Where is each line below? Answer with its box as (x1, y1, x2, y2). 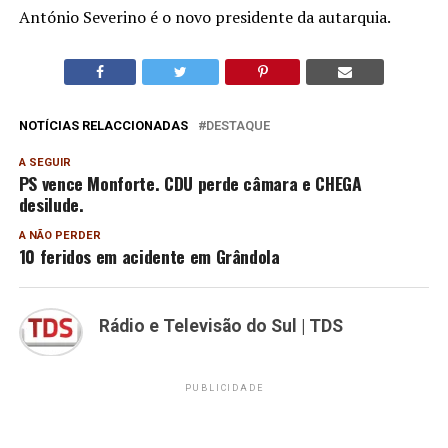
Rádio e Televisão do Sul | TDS (98, 315, 343, 336)
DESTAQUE (205, 117, 270, 133)
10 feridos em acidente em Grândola (18, 242, 280, 269)
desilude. (18, 190, 84, 217)
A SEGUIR (18, 155, 71, 169)
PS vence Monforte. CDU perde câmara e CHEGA (18, 169, 362, 196)
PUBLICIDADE (184, 383, 264, 394)
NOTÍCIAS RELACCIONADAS (18, 117, 188, 133)
